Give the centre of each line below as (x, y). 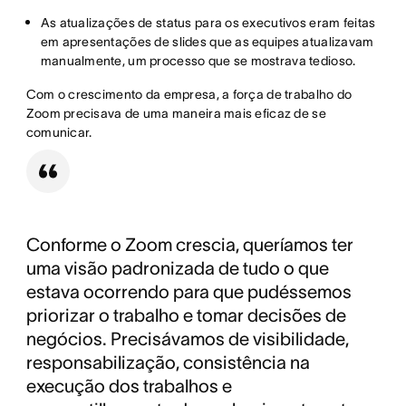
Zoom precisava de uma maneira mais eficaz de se (176, 114)
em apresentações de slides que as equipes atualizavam (207, 42)
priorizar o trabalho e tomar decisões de (186, 316)
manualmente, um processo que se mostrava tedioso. (198, 61)
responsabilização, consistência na (168, 363)
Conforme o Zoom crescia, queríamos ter (189, 245)
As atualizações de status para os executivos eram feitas (208, 23)
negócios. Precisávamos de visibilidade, (187, 339)
